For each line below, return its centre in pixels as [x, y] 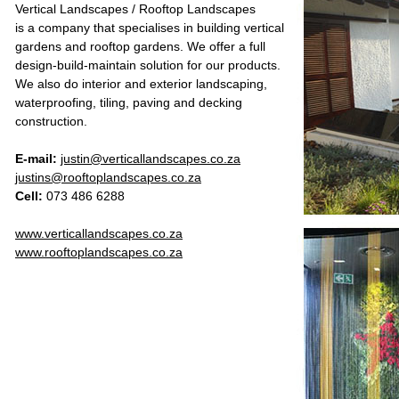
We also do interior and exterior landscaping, [141, 84]
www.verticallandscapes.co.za [99, 233]
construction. [51, 121]
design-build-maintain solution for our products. [148, 65]
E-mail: [36, 159]
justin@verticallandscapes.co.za [151, 159]
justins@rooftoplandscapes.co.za [108, 177]
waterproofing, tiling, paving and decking [129, 102]
